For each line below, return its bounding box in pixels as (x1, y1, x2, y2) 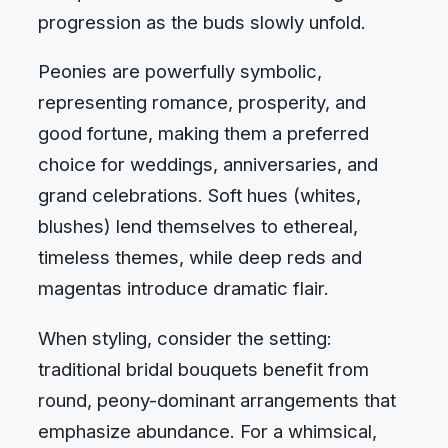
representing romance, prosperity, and (38, 91, 366, 114)
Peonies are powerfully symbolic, (38, 60, 322, 83)
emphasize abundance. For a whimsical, (38, 419, 377, 442)
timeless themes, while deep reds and (38, 246, 362, 269)
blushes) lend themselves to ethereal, (38, 215, 358, 238)
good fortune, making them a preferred (38, 122, 369, 145)
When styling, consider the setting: (38, 326, 332, 349)
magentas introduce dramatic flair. (38, 277, 329, 300)
